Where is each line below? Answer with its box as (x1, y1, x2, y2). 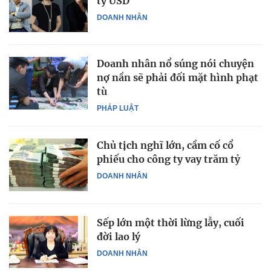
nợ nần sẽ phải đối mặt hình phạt (97, 71, 258, 84)
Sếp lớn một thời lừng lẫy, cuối (97, 216, 244, 229)
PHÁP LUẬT (97, 104, 139, 113)
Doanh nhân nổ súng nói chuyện (97, 57, 254, 70)
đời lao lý (97, 230, 140, 243)
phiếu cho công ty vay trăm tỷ (97, 153, 240, 166)
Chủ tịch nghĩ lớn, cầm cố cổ (97, 139, 233, 152)
